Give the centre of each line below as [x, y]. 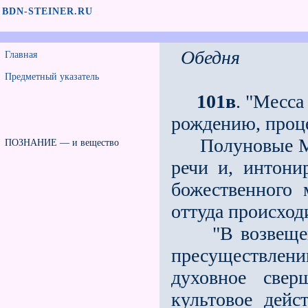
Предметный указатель [52, 77]
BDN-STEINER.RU [47, 11]
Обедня [210, 57]
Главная [21, 55]
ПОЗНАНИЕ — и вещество [62, 143]
